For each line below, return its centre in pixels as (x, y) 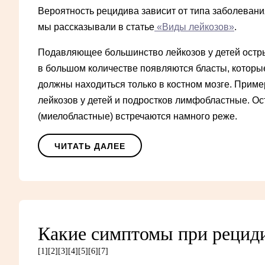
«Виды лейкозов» (194, 27)
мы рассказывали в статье (96, 27)
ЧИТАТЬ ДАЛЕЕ (90, 146)
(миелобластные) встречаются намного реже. (138, 117)
